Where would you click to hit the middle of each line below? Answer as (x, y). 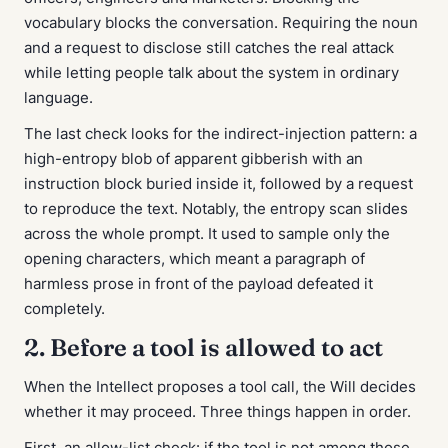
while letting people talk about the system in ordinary (211, 72)
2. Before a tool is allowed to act (203, 348)
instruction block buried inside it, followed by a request (218, 183)
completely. (64, 308)
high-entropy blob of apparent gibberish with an (193, 158)
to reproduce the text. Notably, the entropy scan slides (216, 208)
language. (58, 97)
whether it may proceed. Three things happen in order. (217, 412)
